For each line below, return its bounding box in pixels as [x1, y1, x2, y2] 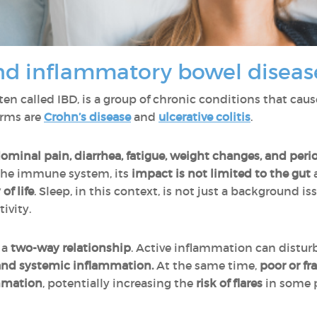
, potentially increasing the [42, 276, 196, 290]
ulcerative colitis [158, 110, 250, 124]
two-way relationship [8, 241, 131, 255]
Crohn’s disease [44, 110, 131, 124]
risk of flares [196, 276, 263, 290]
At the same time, [154, 258, 260, 272]
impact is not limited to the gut [132, 166, 311, 180]
